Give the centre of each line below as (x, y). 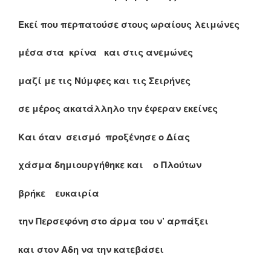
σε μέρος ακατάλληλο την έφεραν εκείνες (118, 109)
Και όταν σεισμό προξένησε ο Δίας (104, 136)
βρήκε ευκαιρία (59, 193)
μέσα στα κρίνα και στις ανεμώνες (106, 52)
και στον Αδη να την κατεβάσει (91, 249)
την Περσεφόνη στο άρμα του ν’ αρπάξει (113, 221)
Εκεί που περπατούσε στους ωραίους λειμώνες (129, 24)
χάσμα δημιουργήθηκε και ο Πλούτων (110, 165)
